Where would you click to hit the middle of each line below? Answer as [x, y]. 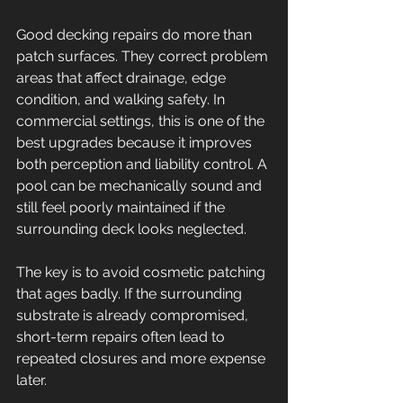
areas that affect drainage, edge [123, 78]
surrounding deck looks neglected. [131, 229]
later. [31, 380]
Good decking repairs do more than [136, 35]
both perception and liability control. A [143, 164]
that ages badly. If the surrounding [131, 294]
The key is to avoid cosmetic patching [143, 272]
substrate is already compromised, [134, 315]
